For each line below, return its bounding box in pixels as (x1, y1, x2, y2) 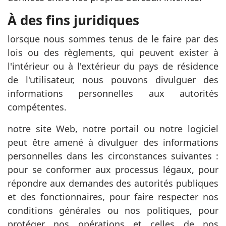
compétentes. (8, 101, 67, 113)
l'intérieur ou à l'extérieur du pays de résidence (8, 60, 218, 72)
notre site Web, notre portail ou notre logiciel (8, 123, 218, 135)
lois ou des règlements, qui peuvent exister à (8, 46, 218, 59)
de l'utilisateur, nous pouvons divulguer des (8, 74, 218, 86)
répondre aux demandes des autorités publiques (8, 177, 218, 189)
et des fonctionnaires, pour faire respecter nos (8, 191, 218, 203)
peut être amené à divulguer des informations (8, 136, 218, 148)
